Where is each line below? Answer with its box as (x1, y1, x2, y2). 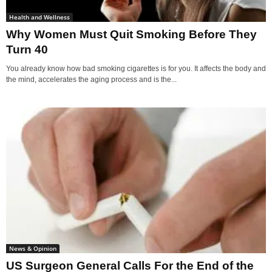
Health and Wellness (9, 12, 70, 21)
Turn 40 (6, 42, 48, 56)
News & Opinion (9, 244, 56, 253)
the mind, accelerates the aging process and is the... (6, 75, 177, 84)
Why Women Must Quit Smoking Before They (6, 27, 257, 41)
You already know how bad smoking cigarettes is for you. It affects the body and (6, 64, 266, 73)
